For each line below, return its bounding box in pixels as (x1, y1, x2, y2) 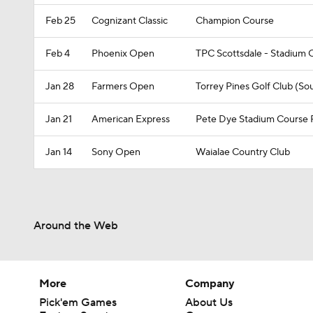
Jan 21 (45, 113, 72, 126)
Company (185, 277, 235, 291)
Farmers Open (92, 80, 154, 93)
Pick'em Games (39, 296, 117, 310)
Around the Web (34, 219, 118, 233)
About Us (185, 296, 233, 310)
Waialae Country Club (196, 146, 290, 159)
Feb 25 (45, 15, 75, 27)
